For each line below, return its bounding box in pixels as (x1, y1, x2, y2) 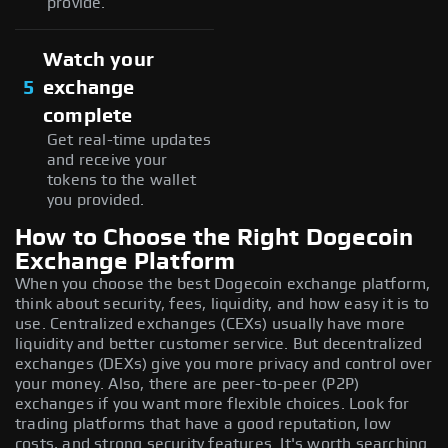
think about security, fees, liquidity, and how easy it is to (15, 295, 430, 312)
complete (43, 105, 133, 126)
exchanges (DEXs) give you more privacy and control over (15, 355, 433, 372)
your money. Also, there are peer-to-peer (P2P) (15, 375, 360, 392)
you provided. (47, 191, 145, 208)
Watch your (43, 49, 154, 70)
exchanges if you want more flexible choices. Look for (15, 395, 410, 412)
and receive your (47, 151, 168, 168)
